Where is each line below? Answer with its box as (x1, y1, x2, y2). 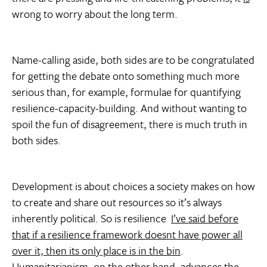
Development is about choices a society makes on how (12, 178, 255, 194)
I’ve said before (171, 210, 238, 226)
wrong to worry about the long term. (12, 6, 178, 22)
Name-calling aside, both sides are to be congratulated (12, 52, 254, 68)
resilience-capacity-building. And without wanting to (12, 100, 247, 116)
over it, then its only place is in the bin (12, 243, 181, 259)
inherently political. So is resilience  (12, 210, 171, 226)
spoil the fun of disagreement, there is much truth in (12, 116, 247, 132)
